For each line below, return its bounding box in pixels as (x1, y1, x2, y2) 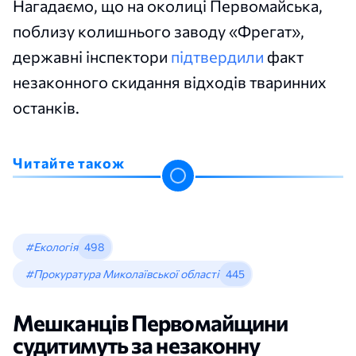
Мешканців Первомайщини (13, 309, 288, 337)
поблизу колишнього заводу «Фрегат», (13, 21, 304, 41)
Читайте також (13, 154, 125, 172)
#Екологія (25, 240, 78, 254)
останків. (13, 98, 79, 118)
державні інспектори (13, 47, 171, 67)
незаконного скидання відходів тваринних (13, 72, 327, 92)
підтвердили (171, 47, 267, 67)
